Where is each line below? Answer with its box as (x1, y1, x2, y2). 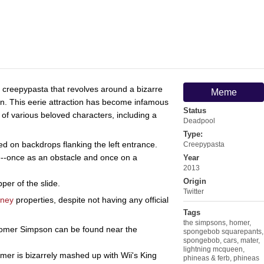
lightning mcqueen (183, 245, 243, 253)
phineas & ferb (183, 253, 230, 262)
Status (183, 105, 206, 115)
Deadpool (183, 116, 215, 125)
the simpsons (183, 218, 226, 227)
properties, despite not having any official (14, 194, 169, 204)
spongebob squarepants (183, 227, 262, 236)
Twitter (183, 187, 204, 196)
